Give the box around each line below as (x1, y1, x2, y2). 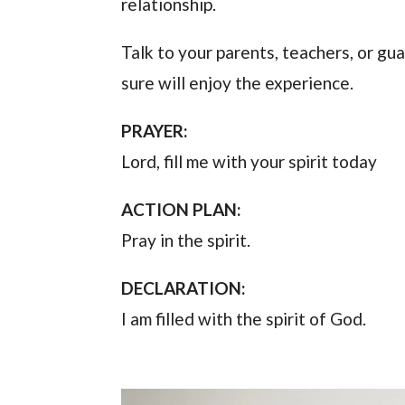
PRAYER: (121, 120, 189, 142)
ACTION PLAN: (121, 199, 242, 221)
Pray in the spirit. (121, 230, 251, 251)
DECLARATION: (121, 278, 247, 299)
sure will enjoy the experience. (121, 72, 354, 94)
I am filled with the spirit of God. (121, 308, 367, 330)
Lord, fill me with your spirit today (121, 151, 378, 173)
